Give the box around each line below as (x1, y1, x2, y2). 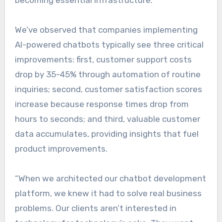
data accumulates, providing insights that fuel (14, 129, 199, 139)
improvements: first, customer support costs (14, 55, 192, 65)
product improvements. (14, 144, 108, 154)
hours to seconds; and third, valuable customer (14, 114, 200, 124)
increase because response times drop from (14, 99, 189, 110)
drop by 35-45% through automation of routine (14, 69, 201, 80)
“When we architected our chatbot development (14, 173, 206, 184)
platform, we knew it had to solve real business (14, 188, 202, 199)
